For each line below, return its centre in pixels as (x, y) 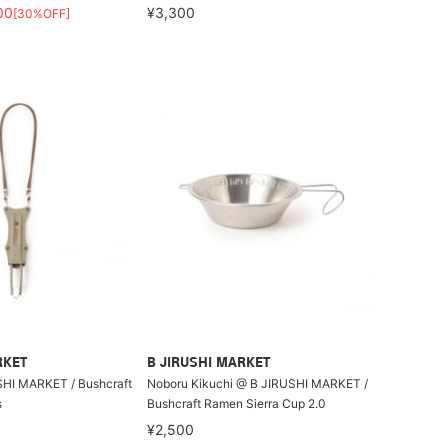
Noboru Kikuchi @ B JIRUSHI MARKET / (258, 383)
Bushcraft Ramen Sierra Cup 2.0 (237, 403)
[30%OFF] (41, 13)
